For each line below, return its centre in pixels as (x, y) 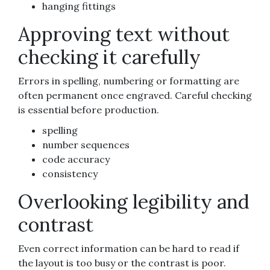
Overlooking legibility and (134, 201)
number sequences (86, 144)
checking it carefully (109, 57)
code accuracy (76, 159)
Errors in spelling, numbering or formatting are (129, 80)
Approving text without (124, 34)
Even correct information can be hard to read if (129, 248)
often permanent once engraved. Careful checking (135, 95)
